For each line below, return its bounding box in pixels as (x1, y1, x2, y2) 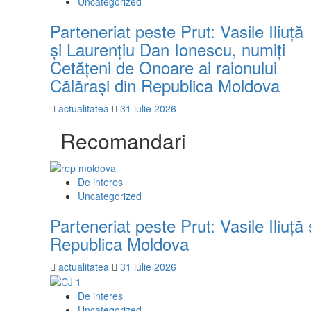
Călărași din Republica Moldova (50, 73, 280, 98)
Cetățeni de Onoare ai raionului (50, 55, 277, 80)
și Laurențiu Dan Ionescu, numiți (50, 37, 285, 62)
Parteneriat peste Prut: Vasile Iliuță (50, 19, 303, 44)
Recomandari (60, 126, 186, 156)
